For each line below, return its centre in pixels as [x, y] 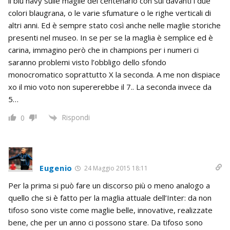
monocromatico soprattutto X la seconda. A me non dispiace [114, 74]
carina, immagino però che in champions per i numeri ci [103, 50]
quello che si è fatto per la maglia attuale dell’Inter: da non [110, 197]
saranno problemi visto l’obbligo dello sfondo [87, 62]
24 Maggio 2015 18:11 [115, 168]
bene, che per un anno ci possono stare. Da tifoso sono [106, 222]
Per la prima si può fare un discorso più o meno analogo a [109, 185]
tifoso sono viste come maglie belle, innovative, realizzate [110, 210]
